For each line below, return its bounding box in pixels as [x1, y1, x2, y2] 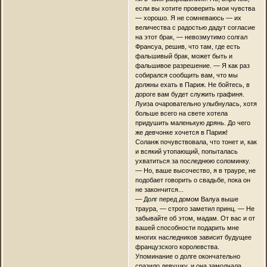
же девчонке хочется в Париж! [135, 128, 228, 136]
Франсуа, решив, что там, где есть [135, 42, 240, 50]
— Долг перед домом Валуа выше [135, 195, 238, 203]
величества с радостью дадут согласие [135, 23, 255, 31]
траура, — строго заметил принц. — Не [135, 204, 254, 212]
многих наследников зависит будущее [135, 233, 252, 241]
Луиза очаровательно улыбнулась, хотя [135, 100, 257, 107]
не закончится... [135, 185, 184, 193]
